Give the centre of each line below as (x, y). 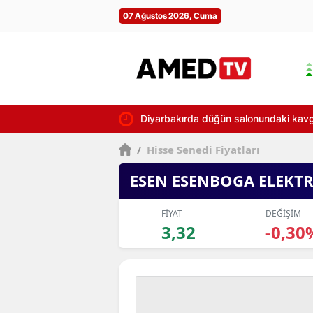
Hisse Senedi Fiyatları (202, 150)
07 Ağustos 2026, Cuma (170, 16)
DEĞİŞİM (283, 213)
